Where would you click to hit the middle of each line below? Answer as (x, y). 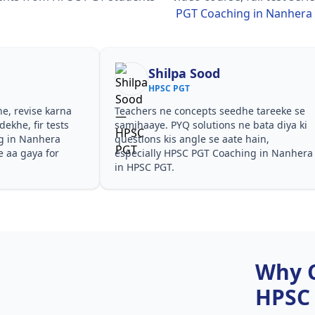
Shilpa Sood (184, 73)
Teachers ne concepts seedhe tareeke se (210, 111)
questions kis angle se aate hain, (192, 139)
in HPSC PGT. (144, 167)
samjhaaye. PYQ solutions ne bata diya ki (211, 125)
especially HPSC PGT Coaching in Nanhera (213, 153)
